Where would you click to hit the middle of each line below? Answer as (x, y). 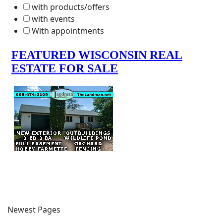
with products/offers (71, 7)
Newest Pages (34, 209)
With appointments (68, 30)
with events (53, 19)
